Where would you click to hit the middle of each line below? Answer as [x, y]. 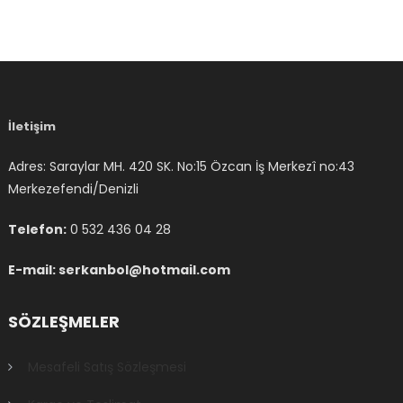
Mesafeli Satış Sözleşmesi [107, 367]
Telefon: [38, 229]
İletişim [32, 126]
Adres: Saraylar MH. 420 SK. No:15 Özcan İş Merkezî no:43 [182, 166]
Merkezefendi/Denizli [74, 189]
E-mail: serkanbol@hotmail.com [120, 270]
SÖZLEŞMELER [64, 322]
